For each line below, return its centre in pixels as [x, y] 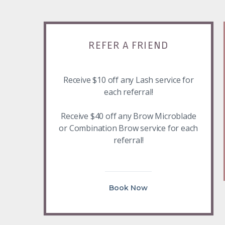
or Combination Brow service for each [129, 128]
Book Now [129, 188]
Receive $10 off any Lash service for [128, 80]
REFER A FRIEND [129, 45]
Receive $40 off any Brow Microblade [129, 116]
